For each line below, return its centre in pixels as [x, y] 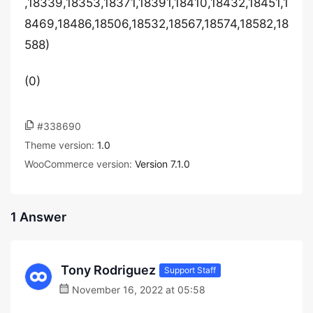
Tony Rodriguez [108, 270]
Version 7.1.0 [162, 164]
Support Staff [190, 270]
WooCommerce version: [80, 164]
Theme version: [61, 145]
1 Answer [38, 217]
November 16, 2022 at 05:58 [137, 290]
